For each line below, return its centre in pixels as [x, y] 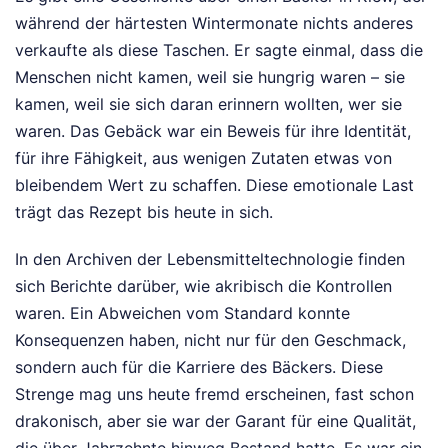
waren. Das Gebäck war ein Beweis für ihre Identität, [213, 131]
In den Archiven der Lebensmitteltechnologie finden [210, 259]
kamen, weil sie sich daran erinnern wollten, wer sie [208, 104]
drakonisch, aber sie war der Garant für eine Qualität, [215, 421]
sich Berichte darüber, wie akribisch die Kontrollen [203, 286]
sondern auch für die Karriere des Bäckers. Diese [199, 367]
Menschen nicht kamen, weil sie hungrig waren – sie [210, 77]
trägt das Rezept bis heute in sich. [144, 212]
